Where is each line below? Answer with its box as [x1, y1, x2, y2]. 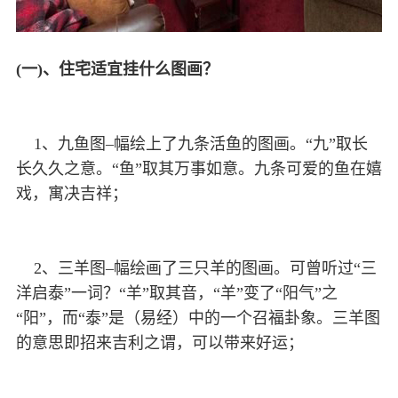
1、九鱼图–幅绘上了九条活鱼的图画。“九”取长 [16, 135, 368, 154]
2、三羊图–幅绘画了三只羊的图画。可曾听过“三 [16, 259, 377, 278]
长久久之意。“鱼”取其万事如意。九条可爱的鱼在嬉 [16, 160, 382, 179]
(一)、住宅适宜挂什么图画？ [16, 60, 223, 79]
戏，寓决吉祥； [16, 185, 132, 203]
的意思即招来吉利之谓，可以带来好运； [16, 334, 308, 353]
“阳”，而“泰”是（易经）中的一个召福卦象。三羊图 [16, 309, 380, 328]
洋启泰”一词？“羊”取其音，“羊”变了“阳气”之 [16, 284, 338, 303]
